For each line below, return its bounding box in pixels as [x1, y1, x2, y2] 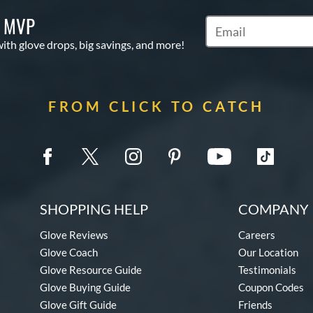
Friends [238, 298, 272, 311]
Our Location [238, 245, 298, 259]
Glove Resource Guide [40, 263, 142, 276]
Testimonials [238, 263, 296, 276]
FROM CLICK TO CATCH [48, 97, 265, 115]
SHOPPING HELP [40, 200, 148, 217]
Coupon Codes [238, 280, 304, 293]
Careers [238, 228, 275, 241]
